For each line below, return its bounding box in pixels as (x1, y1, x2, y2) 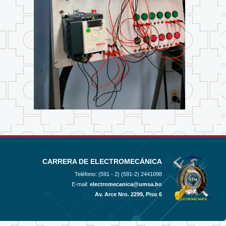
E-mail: (72, 181, 90, 187)
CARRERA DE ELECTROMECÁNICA (42, 157, 162, 165)
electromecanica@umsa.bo (90, 181, 162, 187)
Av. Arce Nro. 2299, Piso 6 (95, 191, 162, 197)
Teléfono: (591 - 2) (75, 171, 121, 177)
